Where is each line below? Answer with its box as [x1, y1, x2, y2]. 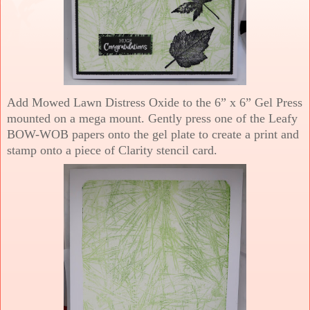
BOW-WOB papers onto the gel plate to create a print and [7, 127, 299, 141]
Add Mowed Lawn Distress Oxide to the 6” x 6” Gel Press [7, 95, 302, 109]
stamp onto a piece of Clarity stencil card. [7, 143, 217, 157]
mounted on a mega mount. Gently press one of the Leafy [7, 111, 298, 125]
